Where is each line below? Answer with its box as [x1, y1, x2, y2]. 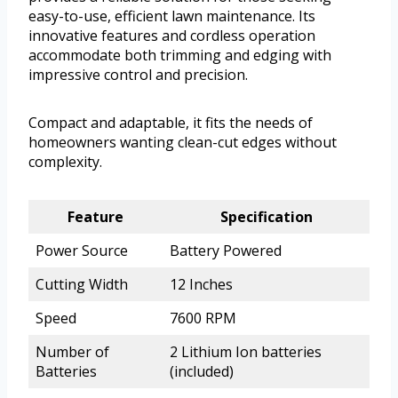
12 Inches [170, 275, 233, 295]
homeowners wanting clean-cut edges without [28, 132, 337, 153]
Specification [219, 207, 313, 227]
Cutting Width [36, 275, 128, 295]
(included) [170, 362, 234, 382]
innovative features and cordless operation [28, 26, 315, 46]
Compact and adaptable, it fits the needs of [28, 113, 313, 133]
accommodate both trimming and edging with [28, 45, 331, 66]
